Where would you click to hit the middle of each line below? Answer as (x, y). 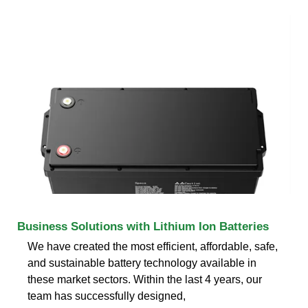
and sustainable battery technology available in (142, 263)
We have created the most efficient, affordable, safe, (153, 246)
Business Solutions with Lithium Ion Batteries (143, 226)
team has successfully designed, (107, 296)
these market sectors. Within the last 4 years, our (145, 279)
